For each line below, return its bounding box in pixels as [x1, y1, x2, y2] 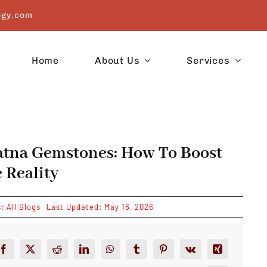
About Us [95, 54, 140, 66]
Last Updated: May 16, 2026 [46, 202, 154, 212]
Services [187, 54, 230, 66]
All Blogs [6, 202, 41, 212]
